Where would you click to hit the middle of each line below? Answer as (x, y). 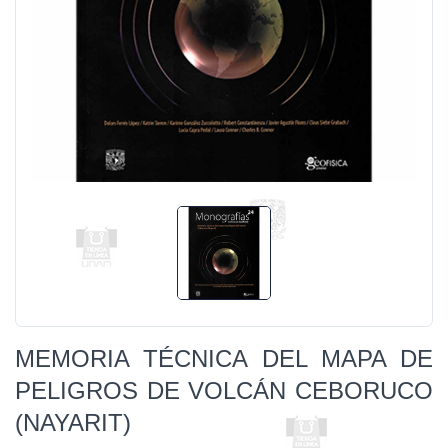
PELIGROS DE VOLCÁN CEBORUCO (224, 390)
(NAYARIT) (73, 422)
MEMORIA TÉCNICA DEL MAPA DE (224, 358)
